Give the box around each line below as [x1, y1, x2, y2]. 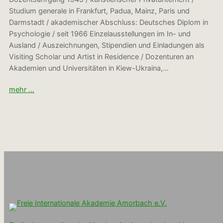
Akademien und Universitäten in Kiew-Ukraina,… [9, 64, 169, 73]
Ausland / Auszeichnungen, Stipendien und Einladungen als [9, 41, 205, 50]
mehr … [9, 85, 34, 94]
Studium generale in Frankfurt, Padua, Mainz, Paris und [9, 6, 190, 15]
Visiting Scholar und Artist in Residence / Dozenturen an [9, 52, 194, 61]
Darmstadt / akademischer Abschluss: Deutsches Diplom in [9, 18, 208, 27]
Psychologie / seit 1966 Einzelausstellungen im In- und [9, 29, 191, 38]
